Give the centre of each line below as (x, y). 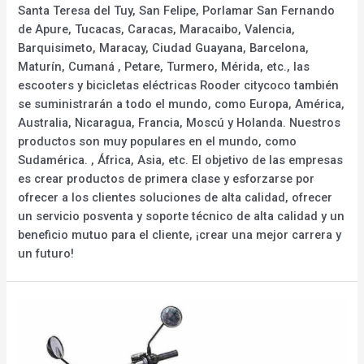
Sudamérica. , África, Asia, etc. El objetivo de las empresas (181, 160)
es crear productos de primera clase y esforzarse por (167, 178)
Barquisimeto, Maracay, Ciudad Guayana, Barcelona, (164, 48)
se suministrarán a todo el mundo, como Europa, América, (182, 104)
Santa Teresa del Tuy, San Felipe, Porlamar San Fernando (177, 10)
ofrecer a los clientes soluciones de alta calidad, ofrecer (175, 197)
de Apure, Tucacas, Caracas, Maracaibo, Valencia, (157, 29)
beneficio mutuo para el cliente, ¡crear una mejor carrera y (180, 234)
